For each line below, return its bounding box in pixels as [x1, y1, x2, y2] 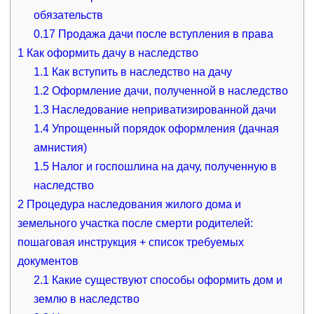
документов [17, 254, 78, 267]
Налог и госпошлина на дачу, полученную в [49, 160, 278, 172]
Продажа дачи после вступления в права [55, 27, 274, 40]
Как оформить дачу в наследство [23, 46, 198, 59]
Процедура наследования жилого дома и [23, 198, 241, 210]
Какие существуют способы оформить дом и [49, 273, 283, 286]
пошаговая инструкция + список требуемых [17, 235, 244, 248]
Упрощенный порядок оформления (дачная [49, 122, 280, 135]
